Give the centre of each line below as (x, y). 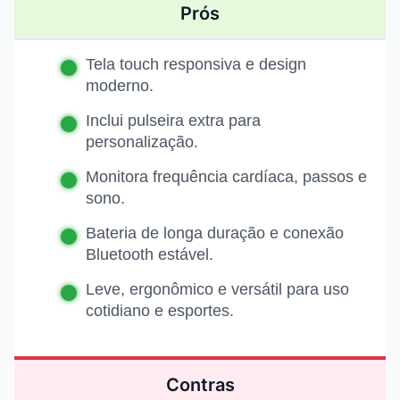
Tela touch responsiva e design (196, 65)
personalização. (142, 142)
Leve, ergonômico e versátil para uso (217, 290)
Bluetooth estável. (150, 255)
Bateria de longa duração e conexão (215, 233)
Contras (200, 385)
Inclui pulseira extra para (173, 121)
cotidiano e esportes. (160, 311)
